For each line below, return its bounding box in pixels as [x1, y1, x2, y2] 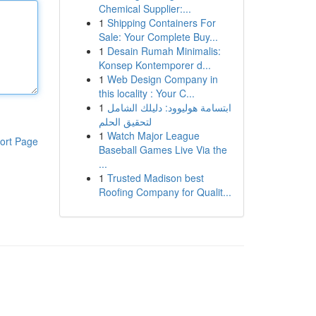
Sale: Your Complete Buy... [98, 30, 218, 44]
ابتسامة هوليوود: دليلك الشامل [107, 100, 231, 114]
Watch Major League [107, 128, 200, 142]
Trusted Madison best [107, 171, 204, 185]
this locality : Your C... [98, 86, 195, 100]
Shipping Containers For [107, 16, 216, 30]
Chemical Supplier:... [98, 1, 191, 16]
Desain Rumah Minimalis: [107, 44, 221, 58]
